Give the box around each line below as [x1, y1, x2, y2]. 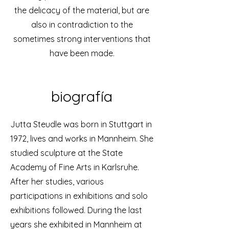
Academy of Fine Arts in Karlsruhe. [10, 162, 139, 172]
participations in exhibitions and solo [10, 191, 148, 201]
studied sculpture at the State [10, 148, 123, 158]
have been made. [49, 48, 114, 58]
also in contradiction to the [31, 19, 133, 30]
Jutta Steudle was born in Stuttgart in [10, 119, 152, 129]
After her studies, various [10, 176, 104, 187]
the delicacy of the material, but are [14, 5, 149, 15]
